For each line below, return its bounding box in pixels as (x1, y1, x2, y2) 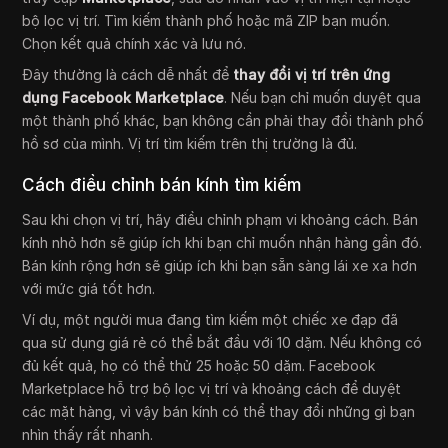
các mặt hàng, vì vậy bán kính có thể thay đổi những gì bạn (22, 403, 416, 421)
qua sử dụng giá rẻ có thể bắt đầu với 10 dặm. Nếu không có (22, 334, 423, 352)
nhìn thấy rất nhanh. (22, 426, 154, 444)
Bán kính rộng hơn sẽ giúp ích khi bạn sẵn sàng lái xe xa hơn (22, 257, 418, 275)
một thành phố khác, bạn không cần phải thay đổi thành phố (22, 112, 425, 130)
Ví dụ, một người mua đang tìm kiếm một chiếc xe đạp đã (22, 311, 399, 329)
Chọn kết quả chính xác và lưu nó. (22, 35, 247, 53)
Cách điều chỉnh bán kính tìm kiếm (22, 175, 302, 196)
